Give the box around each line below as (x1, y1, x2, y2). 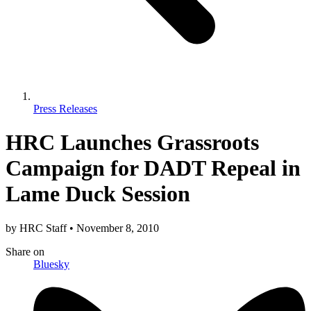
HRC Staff (19, 221, 69, 234)
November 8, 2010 (74, 221, 159, 234)
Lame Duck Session (6, 181, 190, 207)
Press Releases (33, 102, 97, 115)
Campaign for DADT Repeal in (6, 155, 301, 181)
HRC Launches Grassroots (6, 130, 259, 155)
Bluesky (33, 258, 69, 270)
